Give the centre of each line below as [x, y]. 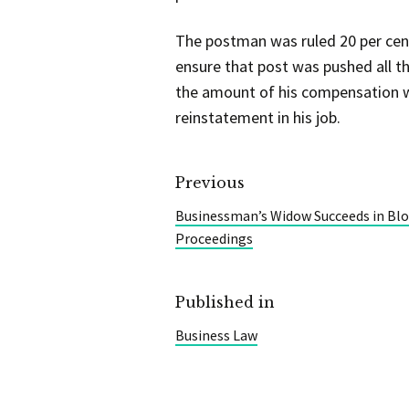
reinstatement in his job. [258, 117]
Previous [210, 182]
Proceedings [214, 238]
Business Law [216, 335]
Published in [225, 302]
